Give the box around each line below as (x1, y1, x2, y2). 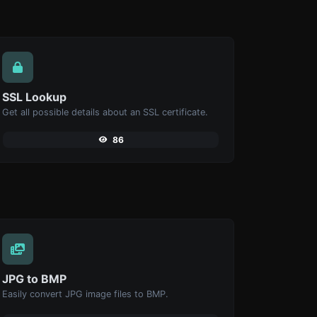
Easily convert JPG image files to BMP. (2, 288, 169, 299)
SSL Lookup (2, 89, 67, 104)
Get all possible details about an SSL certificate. (2, 106, 209, 117)
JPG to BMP (2, 271, 67, 286)
